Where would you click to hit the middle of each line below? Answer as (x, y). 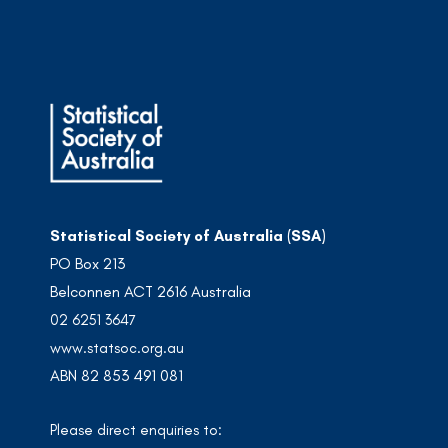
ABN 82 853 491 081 (116, 375)
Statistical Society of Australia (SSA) (188, 235)
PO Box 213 (89, 263)
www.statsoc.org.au (117, 347)
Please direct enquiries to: (136, 429)
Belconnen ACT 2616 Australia (150, 291)
